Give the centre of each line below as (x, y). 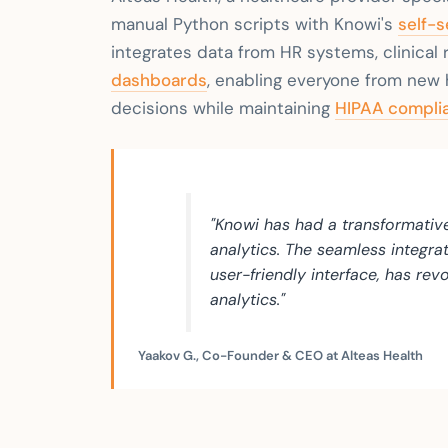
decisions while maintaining (223, 108)
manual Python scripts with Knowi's (254, 24)
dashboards (159, 80)
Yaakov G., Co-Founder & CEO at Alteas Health (280, 355)
